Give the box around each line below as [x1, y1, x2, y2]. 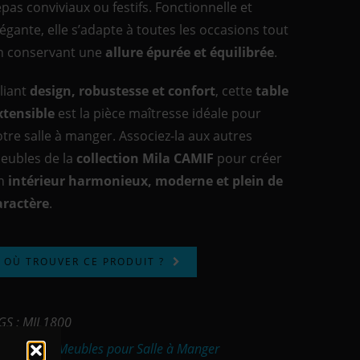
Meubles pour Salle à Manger [57, 340, 220, 358]
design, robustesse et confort [30, 82, 216, 100]
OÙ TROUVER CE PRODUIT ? [4, 255, 166, 268]
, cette [215, 82, 256, 100]
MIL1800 [22, 313, 72, 331]
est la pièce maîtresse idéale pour [55, 104, 262, 122]
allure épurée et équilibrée [105, 43, 275, 61]
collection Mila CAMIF [76, 149, 215, 167]
